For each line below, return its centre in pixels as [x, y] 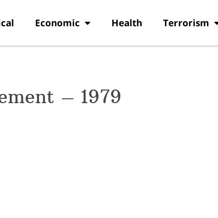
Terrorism [186, 23]
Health [127, 23]
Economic [57, 23]
